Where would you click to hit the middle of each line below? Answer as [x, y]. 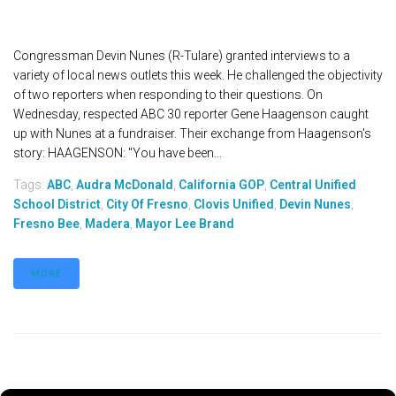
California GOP [221, 184]
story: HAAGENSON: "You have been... [118, 152]
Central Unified [313, 184]
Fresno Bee [46, 223]
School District [57, 204]
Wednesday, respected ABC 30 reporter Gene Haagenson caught [191, 114]
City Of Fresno [147, 204]
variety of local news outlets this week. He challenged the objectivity [198, 75]
